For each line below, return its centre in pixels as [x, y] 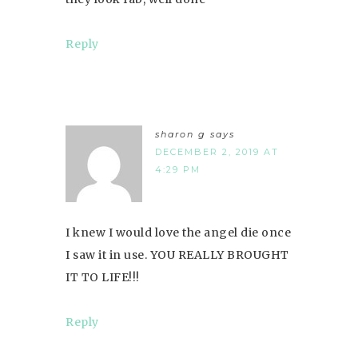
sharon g [181, 134]
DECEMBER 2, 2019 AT [217, 151]
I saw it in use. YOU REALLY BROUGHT [177, 255]
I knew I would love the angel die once [178, 232]
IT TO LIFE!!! [103, 277]
